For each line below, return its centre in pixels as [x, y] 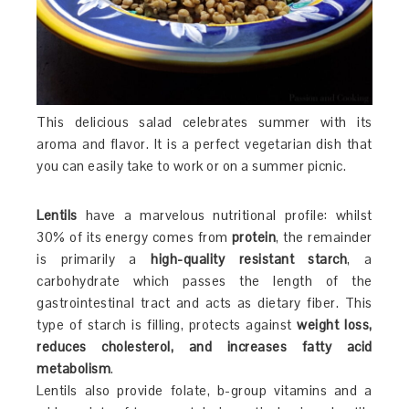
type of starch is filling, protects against [167, 325]
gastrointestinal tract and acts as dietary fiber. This [204, 303]
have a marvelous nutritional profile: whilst [225, 215]
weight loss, [335, 325]
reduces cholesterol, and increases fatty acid [204, 347]
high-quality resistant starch [249, 259]
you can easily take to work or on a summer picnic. [192, 166]
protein [254, 237]
